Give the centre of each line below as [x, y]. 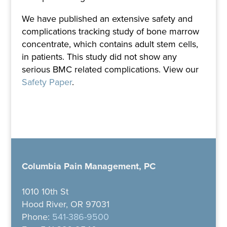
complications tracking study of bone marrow [110, 31]
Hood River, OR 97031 [65, 204]
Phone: [37, 217]
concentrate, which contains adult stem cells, [110, 44]
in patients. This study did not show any [99, 56]
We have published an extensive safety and [107, 18]
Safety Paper [47, 82]
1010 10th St [45, 192]
